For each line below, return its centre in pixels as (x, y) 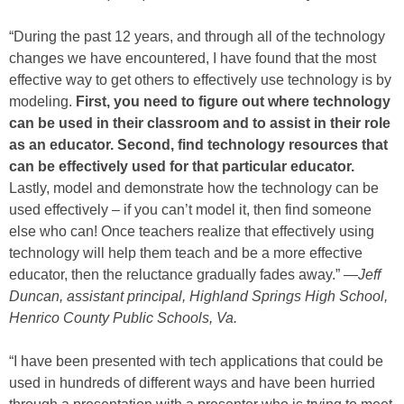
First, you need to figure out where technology (233, 102)
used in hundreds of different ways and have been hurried (192, 383)
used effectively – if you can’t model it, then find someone (190, 210)
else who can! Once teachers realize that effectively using (192, 232)
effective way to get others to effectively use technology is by (200, 80)
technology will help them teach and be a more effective (186, 253)
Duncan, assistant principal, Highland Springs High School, (198, 297)
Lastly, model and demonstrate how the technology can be (194, 188)
